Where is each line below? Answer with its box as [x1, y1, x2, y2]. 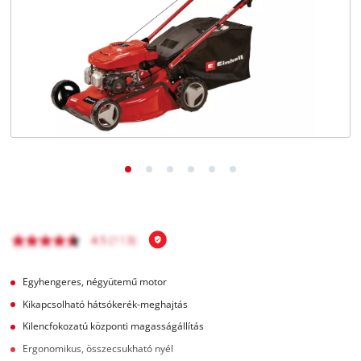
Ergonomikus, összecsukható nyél [23, 342, 174, 355]
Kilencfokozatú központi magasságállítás [23, 320, 205, 333]
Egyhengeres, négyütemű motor [23, 275, 168, 288]
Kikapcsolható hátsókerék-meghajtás [23, 297, 189, 310]
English [48, 39, 75, 50]
